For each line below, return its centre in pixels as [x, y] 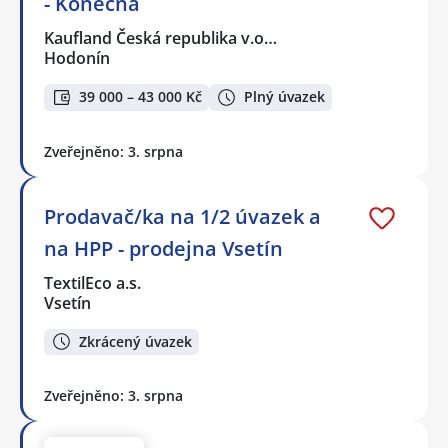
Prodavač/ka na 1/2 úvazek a [182, 216]
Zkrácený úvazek [135, 341]
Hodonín [77, 58]
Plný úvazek [284, 97]
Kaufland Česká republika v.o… [161, 38]
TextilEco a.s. [93, 282]
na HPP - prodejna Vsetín [163, 248]
